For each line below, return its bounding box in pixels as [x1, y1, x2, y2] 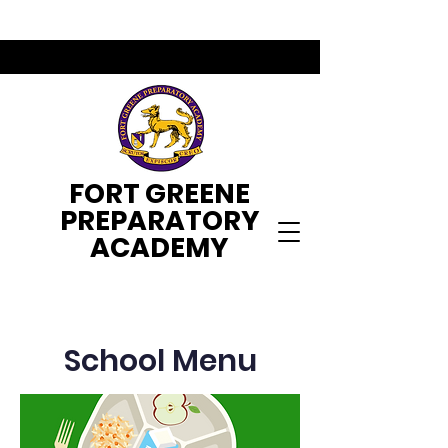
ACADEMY [90, 229, 229, 266]
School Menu [63, 340, 257, 382]
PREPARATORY [59, 202, 260, 239]
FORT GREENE [69, 175, 250, 212]
